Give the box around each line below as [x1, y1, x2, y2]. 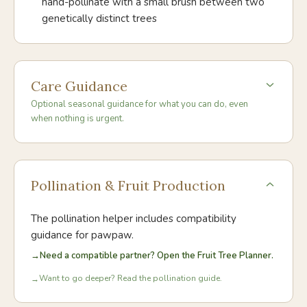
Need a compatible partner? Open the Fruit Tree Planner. [40, 249, 273, 262]
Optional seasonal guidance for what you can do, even [31, 98, 248, 110]
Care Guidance [31, 77, 127, 95]
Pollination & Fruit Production [31, 177, 225, 194]
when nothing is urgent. [31, 112, 124, 125]
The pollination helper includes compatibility [31, 212, 236, 225]
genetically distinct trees [42, 12, 157, 25]
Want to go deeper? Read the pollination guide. [39, 273, 222, 284]
